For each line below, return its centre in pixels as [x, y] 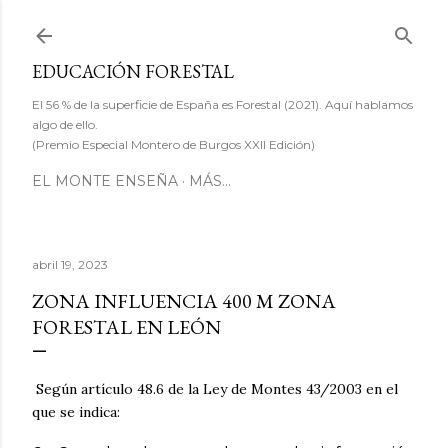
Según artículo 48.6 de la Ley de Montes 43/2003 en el [215, 389]
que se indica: [78, 412]
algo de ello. [65, 124]
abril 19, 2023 [70, 264]
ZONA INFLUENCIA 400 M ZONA [184, 301]
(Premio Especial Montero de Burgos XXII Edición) [173, 144]
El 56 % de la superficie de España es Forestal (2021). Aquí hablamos [222, 104]
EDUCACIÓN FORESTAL [133, 71]
